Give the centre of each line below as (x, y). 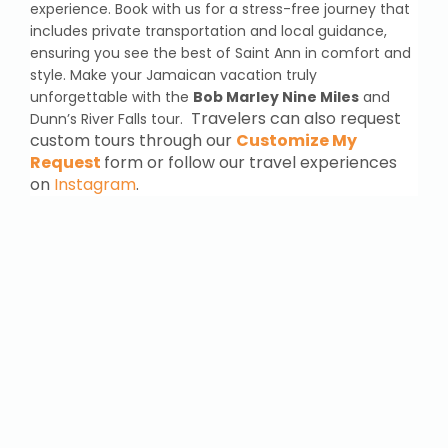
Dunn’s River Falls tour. (110, 118)
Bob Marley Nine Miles (276, 96)
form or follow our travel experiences (250, 162)
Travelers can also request (296, 118)
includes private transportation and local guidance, (208, 30)
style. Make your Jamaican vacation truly (173, 74)
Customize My (296, 140)
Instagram (95, 184)
